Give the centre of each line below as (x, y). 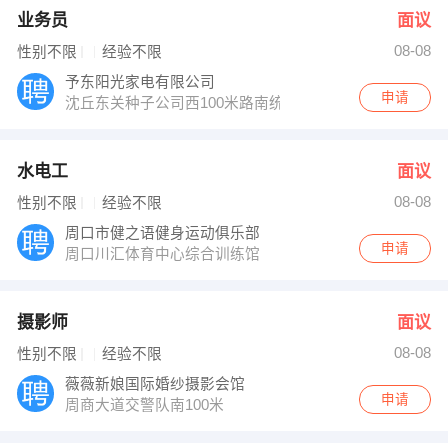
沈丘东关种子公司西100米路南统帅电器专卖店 (222, 103)
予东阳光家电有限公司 (142, 82)
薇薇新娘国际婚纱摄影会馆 (157, 384)
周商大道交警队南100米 (147, 405)
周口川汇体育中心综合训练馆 (165, 254)
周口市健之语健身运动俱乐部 (165, 233)
